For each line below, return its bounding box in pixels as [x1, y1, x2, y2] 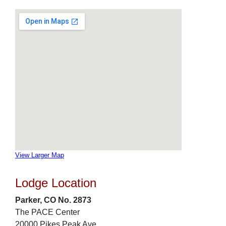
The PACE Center [15, 208, 80, 216]
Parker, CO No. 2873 [15, 196, 91, 204]
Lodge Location [15, 176, 96, 190]
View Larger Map [15, 151, 64, 159]
